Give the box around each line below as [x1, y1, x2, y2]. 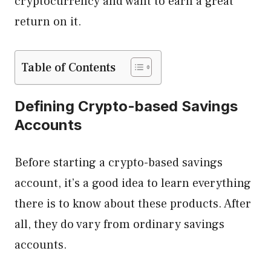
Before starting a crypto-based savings [15, 155, 223, 171]
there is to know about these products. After [15, 196, 251, 212]
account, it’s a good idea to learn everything [15, 175, 251, 191]
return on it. [15, 14, 82, 30]
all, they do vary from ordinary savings [15, 217, 224, 232]
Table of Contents [21, 59, 116, 76]
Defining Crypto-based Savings [15, 97, 238, 115]
